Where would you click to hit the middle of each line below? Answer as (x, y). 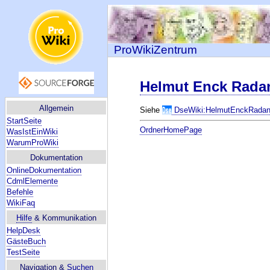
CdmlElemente (32, 181)
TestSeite (23, 252)
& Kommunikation (64, 218)
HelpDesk (24, 231)
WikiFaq (21, 203)
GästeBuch (26, 241)
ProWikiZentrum (155, 50)
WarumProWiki (33, 143)
